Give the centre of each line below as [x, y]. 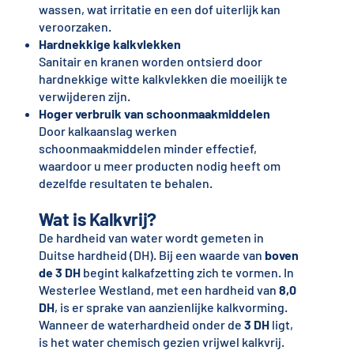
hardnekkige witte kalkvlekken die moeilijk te [163, 79]
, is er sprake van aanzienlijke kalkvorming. [171, 307]
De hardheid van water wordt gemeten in [151, 238]
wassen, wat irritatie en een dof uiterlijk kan [159, 9]
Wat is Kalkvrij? [97, 219]
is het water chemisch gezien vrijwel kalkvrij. [161, 342]
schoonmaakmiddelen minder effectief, [147, 149]
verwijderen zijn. [84, 96]
